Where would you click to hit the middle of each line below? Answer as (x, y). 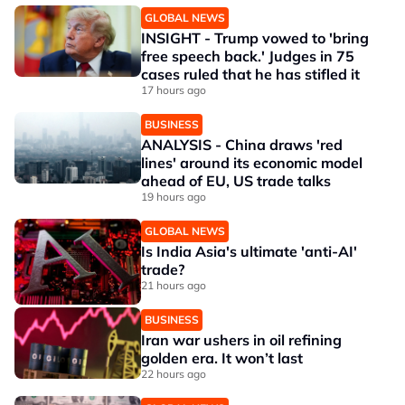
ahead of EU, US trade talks (236, 181)
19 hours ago (174, 197)
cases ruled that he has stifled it (250, 74)
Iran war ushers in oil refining (241, 340)
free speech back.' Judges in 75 (248, 56)
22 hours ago (174, 374)
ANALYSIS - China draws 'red (242, 145)
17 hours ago (174, 90)
